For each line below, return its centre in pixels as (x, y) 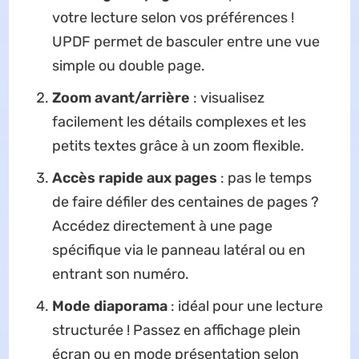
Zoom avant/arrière (121, 98)
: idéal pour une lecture (245, 307)
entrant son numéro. (120, 274)
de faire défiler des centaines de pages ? (185, 202)
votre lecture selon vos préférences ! (173, 18)
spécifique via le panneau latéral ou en (178, 250)
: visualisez (227, 98)
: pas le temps (264, 178)
